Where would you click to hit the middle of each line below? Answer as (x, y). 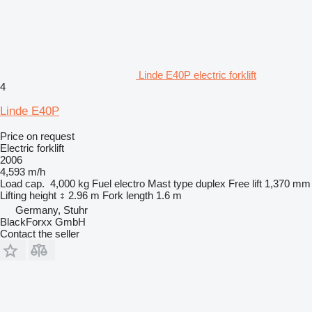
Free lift (245, 183)
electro (130, 183)
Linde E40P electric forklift (197, 75)
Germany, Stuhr (52, 210)
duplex (211, 183)
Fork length (128, 195)
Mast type (170, 183)
